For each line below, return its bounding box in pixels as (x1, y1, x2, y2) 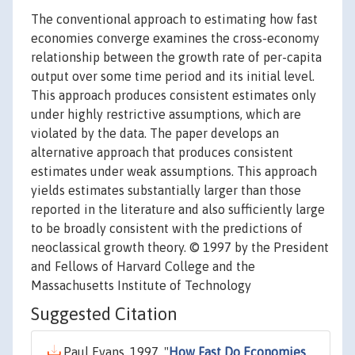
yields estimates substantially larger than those (31, 183, 301, 198)
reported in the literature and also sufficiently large (31, 202, 325, 217)
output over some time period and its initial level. (31, 69, 315, 84)
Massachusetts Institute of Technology (31, 278, 251, 293)
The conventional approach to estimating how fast (31, 12, 318, 27)
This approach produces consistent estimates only (31, 88, 316, 103)
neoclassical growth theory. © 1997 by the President (31, 240, 329, 255)
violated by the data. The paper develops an (31, 126, 279, 141)
